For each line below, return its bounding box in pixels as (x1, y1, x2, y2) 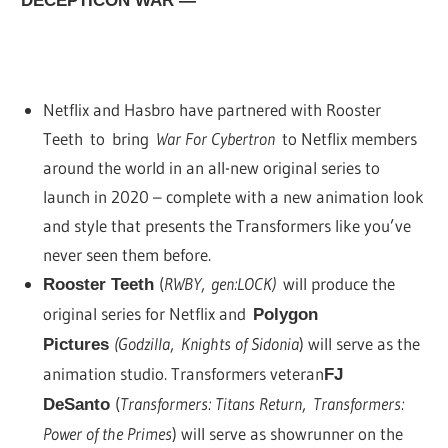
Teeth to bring (42, 127, 156, 149)
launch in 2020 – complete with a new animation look (42, 185, 424, 207)
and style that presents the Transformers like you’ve (42, 214, 411, 236)
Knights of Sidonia (180, 332, 299, 354)
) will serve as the (298, 332, 420, 354)
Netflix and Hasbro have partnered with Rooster (42, 98, 381, 120)
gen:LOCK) (204, 272, 276, 294)
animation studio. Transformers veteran (42, 362, 324, 384)
